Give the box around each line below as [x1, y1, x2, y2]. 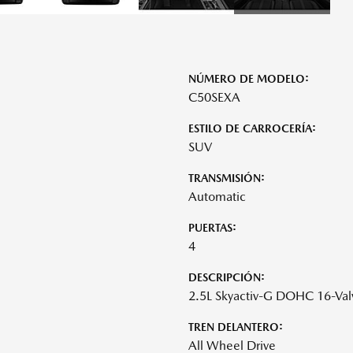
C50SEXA [188, 89, 240, 105]
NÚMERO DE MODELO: [188, 72, 309, 85]
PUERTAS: [188, 221, 236, 234]
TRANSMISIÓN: [188, 171, 265, 184]
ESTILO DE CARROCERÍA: [188, 121, 316, 135]
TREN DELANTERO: [188, 320, 283, 333]
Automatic [188, 188, 246, 204]
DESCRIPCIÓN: [188, 270, 265, 284]
